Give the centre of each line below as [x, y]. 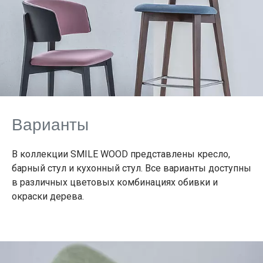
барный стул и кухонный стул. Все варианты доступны [131, 168]
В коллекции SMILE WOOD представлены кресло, [121, 154]
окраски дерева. [48, 197]
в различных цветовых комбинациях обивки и [115, 183]
